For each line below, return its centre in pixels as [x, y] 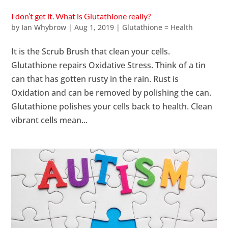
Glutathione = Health [158, 27]
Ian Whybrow [44, 27]
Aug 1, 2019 [94, 27]
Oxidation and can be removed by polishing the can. [111, 93]
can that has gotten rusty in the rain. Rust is [95, 79]
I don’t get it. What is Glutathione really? [81, 16]
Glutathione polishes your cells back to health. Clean [112, 107]
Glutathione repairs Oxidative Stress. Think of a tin [109, 65]
